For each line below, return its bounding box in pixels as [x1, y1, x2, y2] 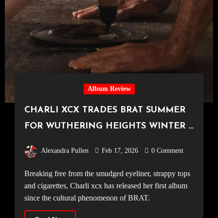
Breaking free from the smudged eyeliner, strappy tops [24, 169, 30, 178]
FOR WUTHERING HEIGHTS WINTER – [24, 122, 193, 131]
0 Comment [151, 147, 183, 155]
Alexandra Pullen [40, 147, 89, 155]
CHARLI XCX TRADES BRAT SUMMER [24, 106, 185, 115]
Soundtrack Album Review [24, 138, 132, 147]
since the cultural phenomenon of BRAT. [24, 193, 150, 202]
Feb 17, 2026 [101, 147, 138, 155]
